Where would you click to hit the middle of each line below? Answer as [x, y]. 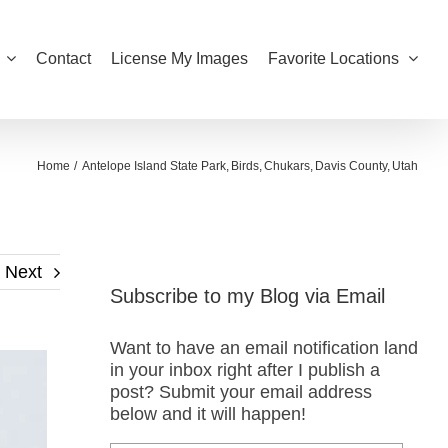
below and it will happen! [207, 414]
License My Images [179, 58]
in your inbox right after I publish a [244, 370]
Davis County [350, 166]
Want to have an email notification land [263, 348]
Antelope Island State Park [153, 166]
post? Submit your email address [240, 392]
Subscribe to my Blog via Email [247, 295]
